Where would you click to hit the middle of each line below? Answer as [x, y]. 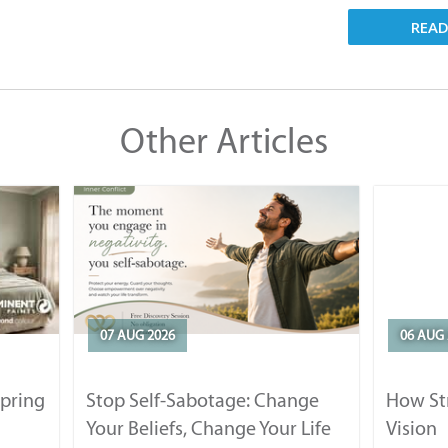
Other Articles [224, 140]
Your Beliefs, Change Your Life [208, 428]
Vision [411, 428]
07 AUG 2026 [137, 335]
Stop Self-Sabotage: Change [202, 400]
